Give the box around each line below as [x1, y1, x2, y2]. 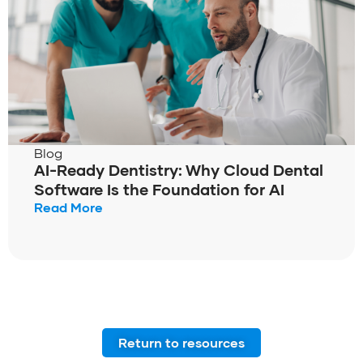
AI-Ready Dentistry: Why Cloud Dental [34, 160, 323, 179]
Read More [34, 199, 103, 215]
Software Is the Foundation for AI [34, 179, 288, 199]
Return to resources [118, 334, 245, 350]
